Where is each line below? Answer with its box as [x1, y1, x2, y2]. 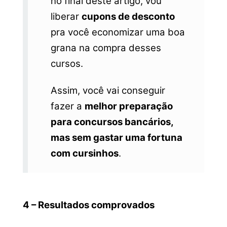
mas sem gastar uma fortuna [50, 132, 182, 144]
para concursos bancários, [50, 116, 173, 128]
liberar [50, 10, 82, 22]
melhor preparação [84, 100, 173, 112]
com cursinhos [50, 147, 119, 160]
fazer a [50, 100, 85, 112]
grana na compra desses [50, 42, 161, 54]
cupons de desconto [81, 10, 175, 22]
